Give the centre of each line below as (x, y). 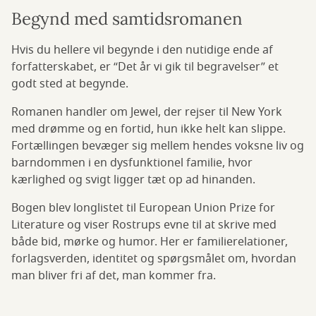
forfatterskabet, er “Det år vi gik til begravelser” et (145, 67)
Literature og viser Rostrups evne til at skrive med (144, 225)
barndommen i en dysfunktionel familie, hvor (132, 163)
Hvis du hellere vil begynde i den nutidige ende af (142, 50)
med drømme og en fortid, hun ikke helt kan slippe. (148, 129)
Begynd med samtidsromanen (127, 18)
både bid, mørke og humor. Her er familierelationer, (150, 242)
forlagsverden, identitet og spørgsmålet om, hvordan (154, 259)
